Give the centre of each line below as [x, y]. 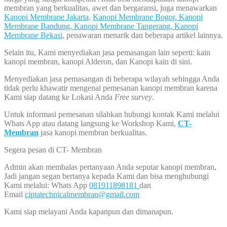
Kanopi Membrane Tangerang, [122, 26]
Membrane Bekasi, [34, 35]
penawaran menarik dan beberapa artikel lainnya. [144, 35]
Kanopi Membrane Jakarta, [47, 17]
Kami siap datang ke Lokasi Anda [59, 97]
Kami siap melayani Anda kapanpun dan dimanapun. [89, 211]
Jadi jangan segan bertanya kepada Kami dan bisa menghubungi [106, 176]
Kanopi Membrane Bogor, [136, 17]
